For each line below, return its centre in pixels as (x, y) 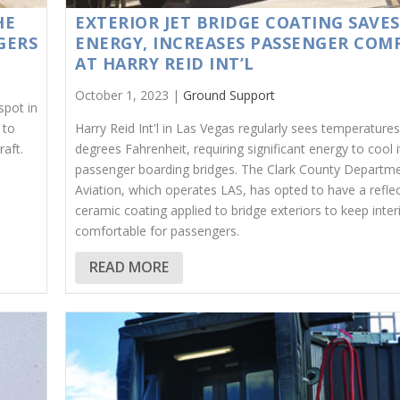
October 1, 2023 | (129, 95)
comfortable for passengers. (158, 230)
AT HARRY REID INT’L (165, 63)
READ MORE (129, 267)
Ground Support (229, 95)
